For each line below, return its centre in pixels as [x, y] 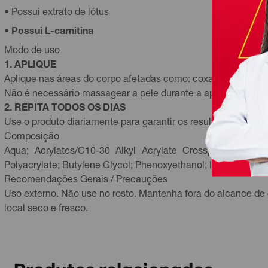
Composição [32, 138]
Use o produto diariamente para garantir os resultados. [121, 123]
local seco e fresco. [46, 209]
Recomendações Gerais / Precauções [86, 181]
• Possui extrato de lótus [57, 13]
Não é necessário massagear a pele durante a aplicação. [127, 95]
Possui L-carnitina [52, 32]
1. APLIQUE [30, 66]
